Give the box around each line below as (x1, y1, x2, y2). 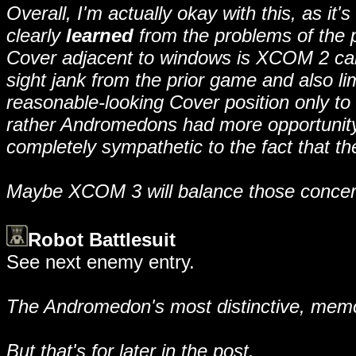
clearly (6, 25, 66, 46)
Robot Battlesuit (28, 229, 176, 250)
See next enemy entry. (6, 251, 195, 273)
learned (66, 25, 133, 46)
